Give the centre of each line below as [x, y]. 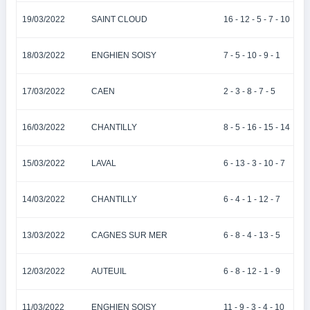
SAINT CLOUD [119, 19]
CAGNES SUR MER [129, 235]
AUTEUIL [109, 271]
